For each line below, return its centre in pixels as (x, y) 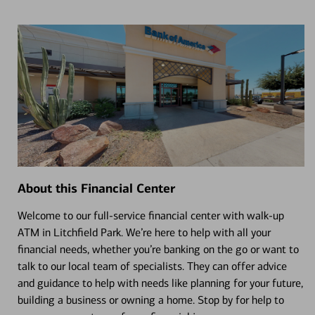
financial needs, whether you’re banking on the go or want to (158, 249)
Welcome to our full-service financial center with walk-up (150, 215)
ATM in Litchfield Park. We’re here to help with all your (144, 232)
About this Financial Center (96, 188)
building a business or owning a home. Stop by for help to (150, 300)
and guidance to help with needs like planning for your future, (160, 283)
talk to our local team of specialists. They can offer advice (152, 266)
